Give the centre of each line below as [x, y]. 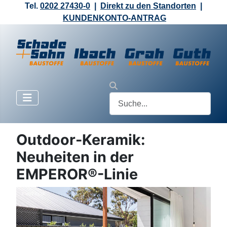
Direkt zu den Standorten [148, 6]
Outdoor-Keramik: [81, 140]
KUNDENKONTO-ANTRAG [115, 18]
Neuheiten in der [75, 157]
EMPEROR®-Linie [77, 174]
